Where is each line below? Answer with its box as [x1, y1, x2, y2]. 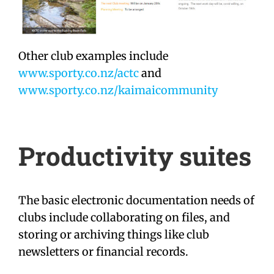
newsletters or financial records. [18, 244, 188, 259]
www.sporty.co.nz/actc [18, 65, 139, 80]
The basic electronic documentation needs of [18, 193, 254, 207]
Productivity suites [18, 138, 251, 172]
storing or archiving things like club [18, 227, 209, 242]
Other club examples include [18, 48, 168, 63]
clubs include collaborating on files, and [18, 210, 230, 224]
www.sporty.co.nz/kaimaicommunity [18, 83, 218, 97]
